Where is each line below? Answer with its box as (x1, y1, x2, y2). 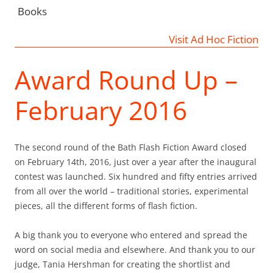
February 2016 (15, 92, 187, 127)
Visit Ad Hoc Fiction (169, 32, 258, 46)
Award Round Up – (15, 62, 238, 97)
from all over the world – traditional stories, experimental (15, 185, 249, 197)
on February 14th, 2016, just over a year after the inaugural (15, 155, 257, 168)
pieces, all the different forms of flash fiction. (15, 199, 197, 211)
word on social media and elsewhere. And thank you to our (15, 243, 255, 255)
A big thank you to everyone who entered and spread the (15, 229, 247, 241)
